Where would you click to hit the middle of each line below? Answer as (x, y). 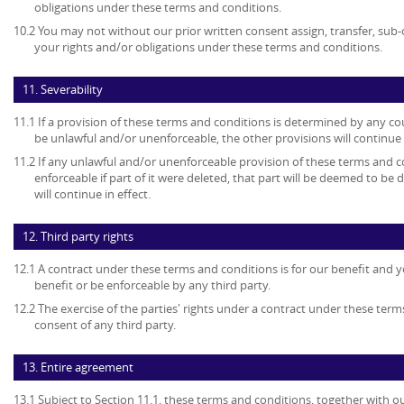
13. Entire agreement (78, 367)
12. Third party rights (78, 237)
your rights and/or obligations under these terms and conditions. (208, 47)
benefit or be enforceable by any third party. (152, 285)
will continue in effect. (92, 194)
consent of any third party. (105, 325)
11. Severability (63, 90)
